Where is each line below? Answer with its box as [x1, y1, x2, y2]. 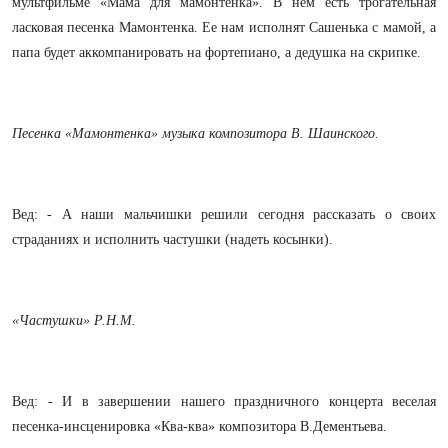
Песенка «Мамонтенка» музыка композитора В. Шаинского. [12, 126, 379, 141]
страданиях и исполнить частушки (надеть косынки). [12, 232, 333, 247]
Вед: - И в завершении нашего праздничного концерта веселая [12, 394, 436, 409]
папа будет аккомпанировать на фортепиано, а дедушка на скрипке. [12, 45, 421, 60]
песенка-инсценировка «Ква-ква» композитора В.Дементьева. [12, 419, 387, 434]
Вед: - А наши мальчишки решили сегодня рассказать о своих [12, 207, 436, 222]
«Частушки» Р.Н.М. [12, 313, 136, 328]
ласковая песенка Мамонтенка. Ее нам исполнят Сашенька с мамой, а [12, 20, 436, 35]
